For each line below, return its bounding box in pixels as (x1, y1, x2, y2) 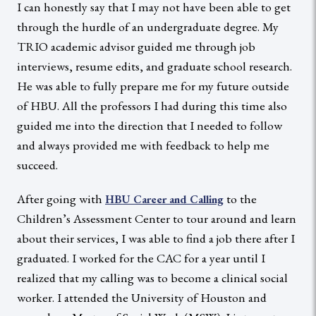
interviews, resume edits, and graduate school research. (17, 57, 292, 74)
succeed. (17, 156, 58, 173)
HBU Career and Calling (105, 191, 224, 207)
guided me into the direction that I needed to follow (17, 116, 282, 133)
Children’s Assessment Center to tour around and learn (17, 209, 296, 226)
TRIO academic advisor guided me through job (17, 37, 255, 54)
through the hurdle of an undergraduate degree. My (17, 18, 279, 35)
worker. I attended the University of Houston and (17, 288, 267, 305)
